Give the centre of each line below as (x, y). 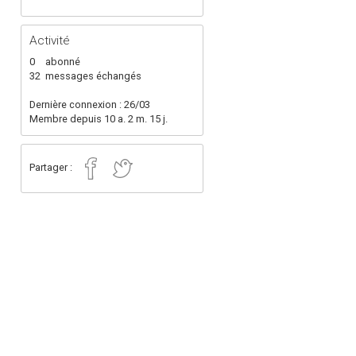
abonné (63, 62)
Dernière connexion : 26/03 (90, 104)
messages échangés (93, 76)
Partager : (52, 167)
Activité (50, 41)
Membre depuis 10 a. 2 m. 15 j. (99, 119)
